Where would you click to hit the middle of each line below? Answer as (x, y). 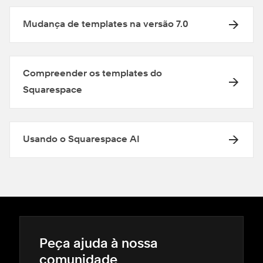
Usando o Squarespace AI (81, 140)
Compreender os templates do (92, 74)
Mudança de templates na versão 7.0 (106, 25)
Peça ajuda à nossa (99, 245)
